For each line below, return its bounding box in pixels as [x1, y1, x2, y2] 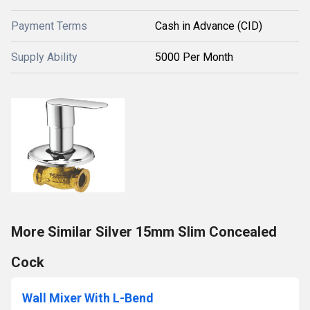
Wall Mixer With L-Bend [22, 291, 154, 305]
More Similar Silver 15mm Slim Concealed [11, 224, 277, 240]
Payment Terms [11, 19, 87, 33]
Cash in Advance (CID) [155, 19, 262, 33]
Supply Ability [11, 51, 77, 64]
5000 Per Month [155, 51, 233, 64]
